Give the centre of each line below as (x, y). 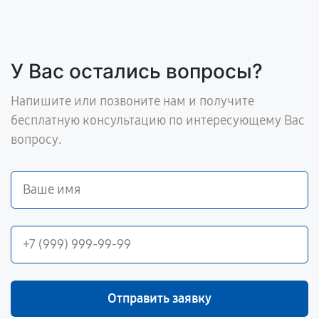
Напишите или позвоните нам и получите (132, 101)
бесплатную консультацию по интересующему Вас (158, 121)
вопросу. (36, 140)
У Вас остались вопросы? (137, 72)
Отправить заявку (159, 299)
